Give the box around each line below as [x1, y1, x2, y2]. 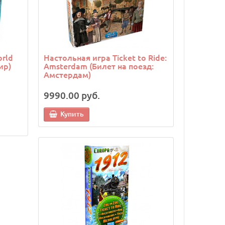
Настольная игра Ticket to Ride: [44, 52, 167, 63]
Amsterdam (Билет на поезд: [44, 60, 154, 72]
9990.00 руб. [44, 89, 100, 102]
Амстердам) [44, 69, 91, 80]
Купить [60, 109, 84, 119]
